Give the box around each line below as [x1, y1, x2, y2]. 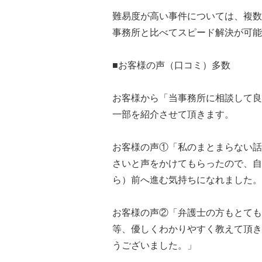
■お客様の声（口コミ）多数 [112, 60, 230, 70]
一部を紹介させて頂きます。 [112, 109, 234, 119]
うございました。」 [112, 240, 196, 250]
